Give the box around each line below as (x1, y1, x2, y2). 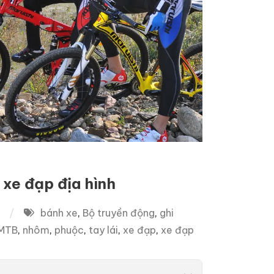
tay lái (89, 223, 118, 236)
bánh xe (40, 206, 78, 219)
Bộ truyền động (83, 206, 155, 219)
